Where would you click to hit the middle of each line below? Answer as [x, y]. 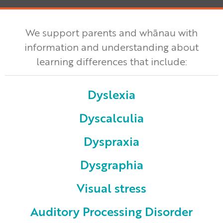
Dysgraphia [111, 165]
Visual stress [111, 188]
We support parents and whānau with [111, 32]
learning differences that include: [111, 61]
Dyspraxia [111, 141]
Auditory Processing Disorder [111, 211]
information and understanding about [111, 47]
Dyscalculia [111, 118]
